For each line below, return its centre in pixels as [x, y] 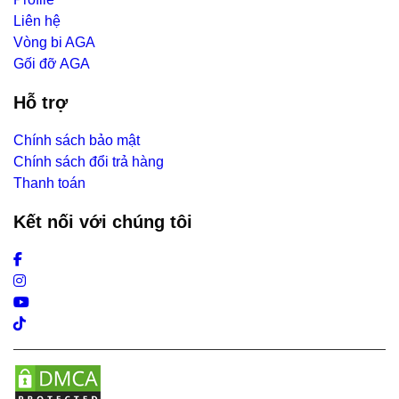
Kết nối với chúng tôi [103, 222]
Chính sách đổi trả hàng [89, 162]
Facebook [44, 259]
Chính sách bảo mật [77, 141]
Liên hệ [37, 21]
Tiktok [31, 323]
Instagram [44, 281]
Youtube [39, 302]
